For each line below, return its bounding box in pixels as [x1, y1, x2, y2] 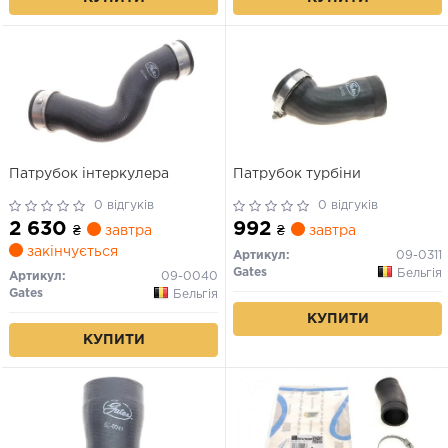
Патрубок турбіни [233, 167, 361, 180]
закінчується [23, 245, 118, 258]
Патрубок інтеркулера [9, 167, 169, 180]
